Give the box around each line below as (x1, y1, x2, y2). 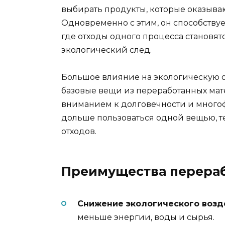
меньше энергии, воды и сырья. (77, 212, 214, 222)
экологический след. (61, 45, 152, 55)
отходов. (61, 127, 96, 137)
